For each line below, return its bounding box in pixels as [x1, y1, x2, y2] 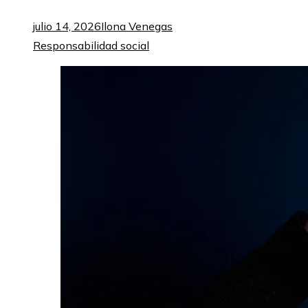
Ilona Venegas [101, 19, 173, 33]
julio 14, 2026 [33, 19, 101, 33]
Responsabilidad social [33, 38, 149, 52]
